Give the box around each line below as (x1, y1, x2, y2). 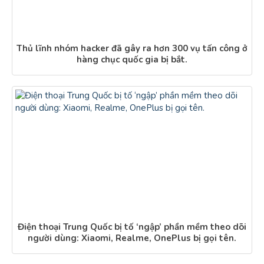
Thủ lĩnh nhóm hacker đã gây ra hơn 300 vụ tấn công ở (16, 42, 247, 54)
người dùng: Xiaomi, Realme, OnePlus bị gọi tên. (28, 232, 236, 244)
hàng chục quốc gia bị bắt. (77, 54, 187, 65)
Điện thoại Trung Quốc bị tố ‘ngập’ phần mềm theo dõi (18, 221, 246, 233)
